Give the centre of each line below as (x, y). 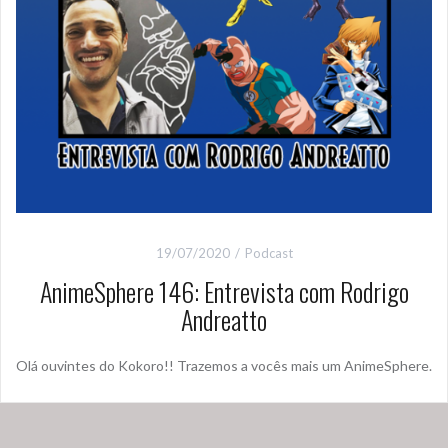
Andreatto (224, 320)
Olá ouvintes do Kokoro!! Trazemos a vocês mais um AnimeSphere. (224, 366)
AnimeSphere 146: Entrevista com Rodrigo (224, 292)
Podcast (268, 253)
